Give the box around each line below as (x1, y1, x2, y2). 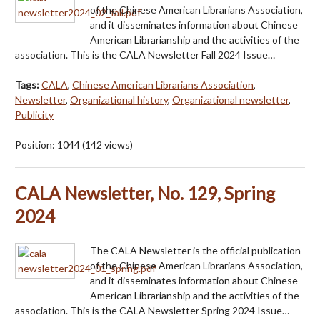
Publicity (15, 108, 54, 121)
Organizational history (70, 93, 168, 106)
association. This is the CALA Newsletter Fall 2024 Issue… (15, 48, 275, 61)
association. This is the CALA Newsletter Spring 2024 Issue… (15, 304, 289, 316)
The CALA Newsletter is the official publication (90, 244, 301, 256)
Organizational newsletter (172, 93, 289, 106)
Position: (15, 138, 57, 151)
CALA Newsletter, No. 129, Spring (15, 182, 275, 204)
